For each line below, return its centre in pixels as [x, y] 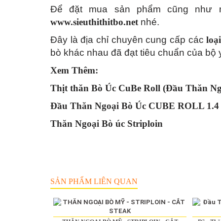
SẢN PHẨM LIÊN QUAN [94, 182]
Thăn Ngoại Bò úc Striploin [107, 124]
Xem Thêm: [75, 71]
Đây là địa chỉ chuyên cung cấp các [129, 40]
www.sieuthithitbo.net [94, 22]
